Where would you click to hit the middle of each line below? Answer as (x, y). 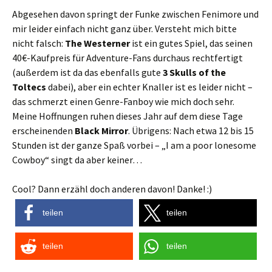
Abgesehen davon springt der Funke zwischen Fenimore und (135, 14)
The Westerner (97, 43)
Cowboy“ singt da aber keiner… (77, 160)
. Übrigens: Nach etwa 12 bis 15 (191, 131)
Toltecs (29, 87)
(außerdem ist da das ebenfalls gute (87, 72)
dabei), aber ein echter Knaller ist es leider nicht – (149, 87)
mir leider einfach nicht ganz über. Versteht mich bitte (124, 29)
